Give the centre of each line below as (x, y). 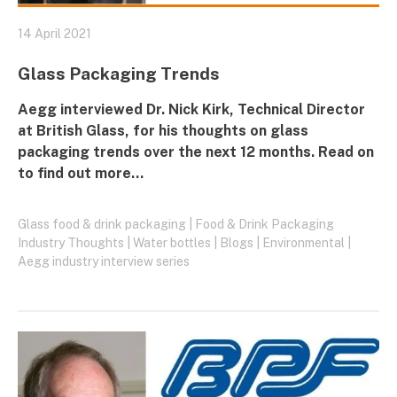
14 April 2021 (54, 34)
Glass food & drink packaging (102, 225)
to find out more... (81, 174)
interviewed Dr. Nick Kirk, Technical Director (213, 110)
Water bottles (172, 243)
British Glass (81, 131)
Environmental (304, 243)
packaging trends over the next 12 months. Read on (196, 152)
